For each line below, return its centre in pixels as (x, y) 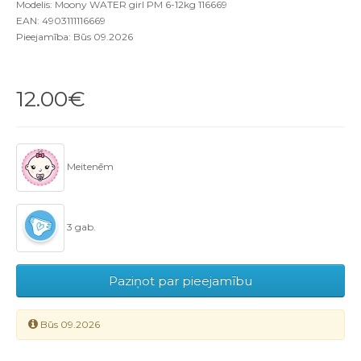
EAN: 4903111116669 (61, 21)
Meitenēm (89, 167)
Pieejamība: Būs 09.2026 (75, 37)
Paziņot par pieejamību (180, 281)
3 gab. (80, 227)
